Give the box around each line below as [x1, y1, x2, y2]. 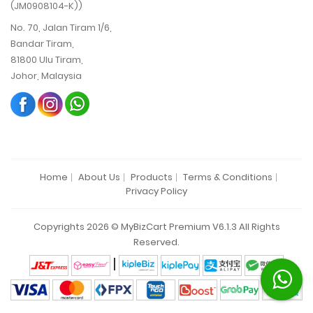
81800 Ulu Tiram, [10, 53, 83, 67]
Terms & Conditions [183, 170, 272, 184]
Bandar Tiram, [10, 37, 74, 51]
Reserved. [133, 235, 180, 249]
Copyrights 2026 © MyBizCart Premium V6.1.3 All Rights [33, 220, 280, 234]
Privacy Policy [126, 184, 187, 198]
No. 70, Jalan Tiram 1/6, [10, 21, 112, 35]
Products [131, 170, 173, 184]
